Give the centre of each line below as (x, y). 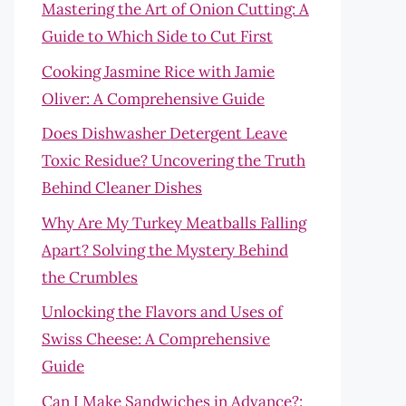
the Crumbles (90, 277)
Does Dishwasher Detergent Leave (164, 133)
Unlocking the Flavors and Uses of (162, 312)
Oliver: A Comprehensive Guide (153, 98)
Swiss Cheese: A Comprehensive (156, 339)
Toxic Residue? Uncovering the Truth (174, 160)
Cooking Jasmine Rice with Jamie (158, 71)
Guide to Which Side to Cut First (157, 36)
